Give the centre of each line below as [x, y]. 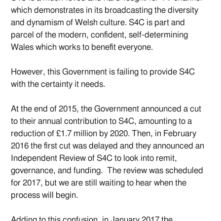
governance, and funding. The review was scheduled [107, 171]
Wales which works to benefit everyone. [82, 47]
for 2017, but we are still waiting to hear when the [99, 183]
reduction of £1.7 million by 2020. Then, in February [104, 134]
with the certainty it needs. [58, 84]
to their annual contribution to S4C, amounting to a [102, 121]
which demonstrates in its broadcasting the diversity [105, 10]
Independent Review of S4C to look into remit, [94, 158]
